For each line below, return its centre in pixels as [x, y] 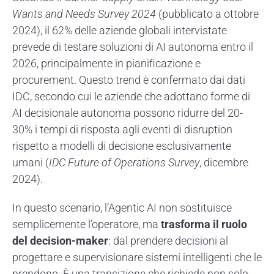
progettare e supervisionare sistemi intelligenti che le [137, 257]
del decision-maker [60, 240]
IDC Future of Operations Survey [124, 162]
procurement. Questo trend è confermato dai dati [129, 80]
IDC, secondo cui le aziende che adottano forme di [131, 96]
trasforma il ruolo [204, 224]
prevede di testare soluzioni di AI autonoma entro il [133, 46]
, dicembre [224, 162]
